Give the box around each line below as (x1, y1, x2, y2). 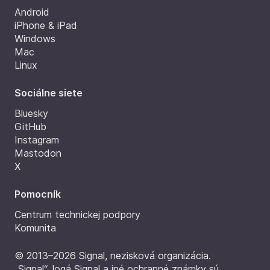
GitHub (14, 121, 46, 133)
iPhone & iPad (14, 19, 77, 31)
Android (14, 6, 49, 18)
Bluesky (14, 107, 48, 119)
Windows (14, 33, 55, 45)
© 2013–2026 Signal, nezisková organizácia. (14, 250, 211, 262)
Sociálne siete (14, 87, 83, 99)
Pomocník (14, 188, 61, 200)
